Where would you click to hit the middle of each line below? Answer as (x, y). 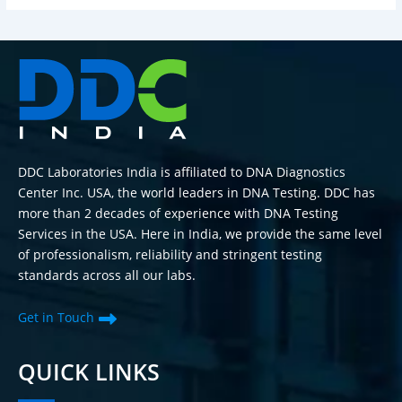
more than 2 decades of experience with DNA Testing (178, 214)
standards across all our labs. (107, 275)
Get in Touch (56, 318)
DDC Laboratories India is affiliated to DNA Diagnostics (182, 172)
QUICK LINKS (89, 372)
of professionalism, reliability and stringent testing (170, 255)
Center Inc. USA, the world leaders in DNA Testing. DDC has (197, 193)
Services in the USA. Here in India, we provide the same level (200, 234)
